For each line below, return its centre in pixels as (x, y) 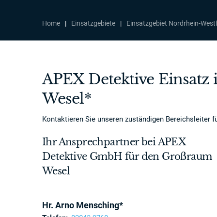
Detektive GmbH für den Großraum (127, 156)
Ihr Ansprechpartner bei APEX (114, 142)
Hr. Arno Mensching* (83, 205)
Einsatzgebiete (93, 23)
